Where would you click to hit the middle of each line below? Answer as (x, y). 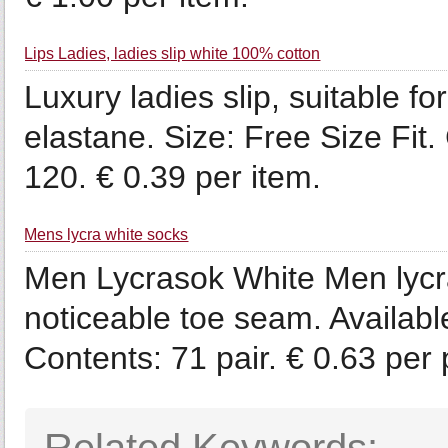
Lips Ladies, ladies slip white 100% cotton (172, 53)
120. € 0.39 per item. (173, 177)
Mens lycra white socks (106, 234)
